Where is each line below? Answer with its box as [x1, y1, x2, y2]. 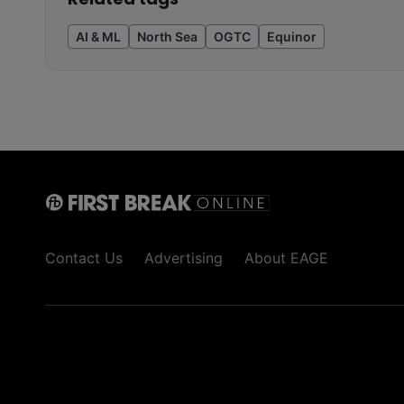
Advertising [144, 249, 223, 268]
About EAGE [244, 249, 328, 268]
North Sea [137, 29, 197, 45]
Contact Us [45, 249, 123, 268]
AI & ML [76, 29, 121, 45]
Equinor [267, 29, 317, 45]
